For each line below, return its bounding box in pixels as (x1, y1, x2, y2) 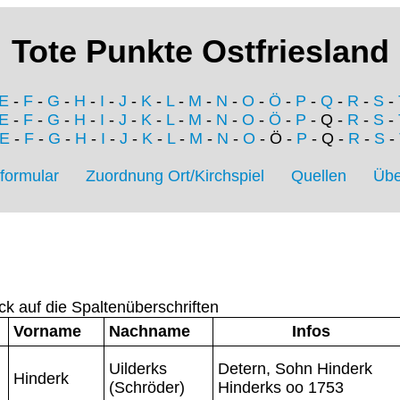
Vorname (13, 321, 81, 340)
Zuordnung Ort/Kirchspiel (86, 167, 264, 186)
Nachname (109, 321, 190, 340)
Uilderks (109, 359, 167, 378)
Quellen (291, 167, 346, 186)
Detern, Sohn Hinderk (218, 359, 372, 378)
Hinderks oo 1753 (218, 378, 344, 396)
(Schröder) (109, 378, 185, 396)
